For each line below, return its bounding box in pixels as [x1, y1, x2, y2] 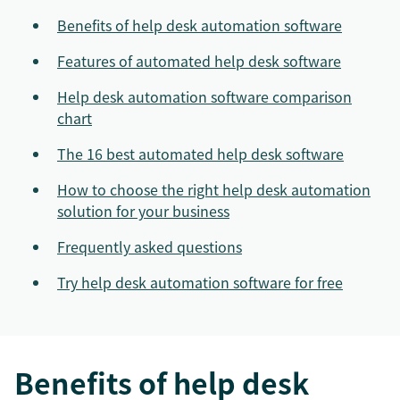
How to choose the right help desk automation [57, 179, 371, 200]
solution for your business [57, 200, 229, 221]
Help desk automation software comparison [57, 86, 352, 107]
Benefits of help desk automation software [57, 14, 342, 36]
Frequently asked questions [57, 236, 242, 257]
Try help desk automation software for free [57, 271, 343, 293]
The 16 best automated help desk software [57, 143, 344, 164]
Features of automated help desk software [57, 50, 341, 71]
